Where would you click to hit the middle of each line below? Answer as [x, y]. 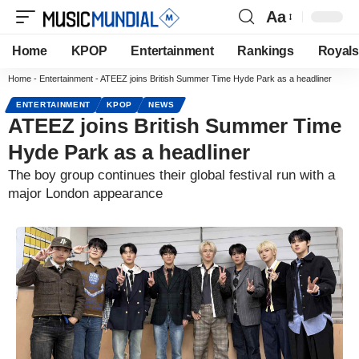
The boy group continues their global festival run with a [171, 175]
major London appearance [85, 194]
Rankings [266, 51]
